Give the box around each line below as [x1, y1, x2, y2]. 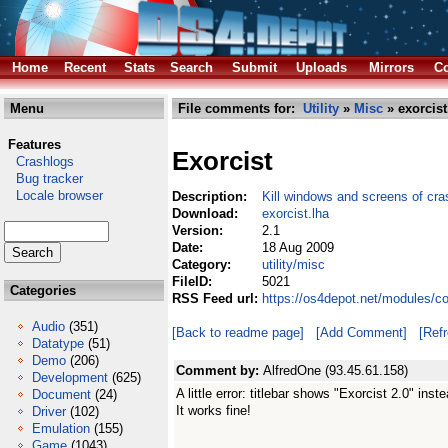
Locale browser [4, 188, 103, 203]
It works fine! [176, 403, 251, 418]
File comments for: [174, 101, 303, 116]
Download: [172, 206, 242, 221]
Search [170, 60, 213, 75]
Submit [232, 60, 277, 75]
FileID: [172, 274, 216, 289]
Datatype [32, 336, 84, 351]
